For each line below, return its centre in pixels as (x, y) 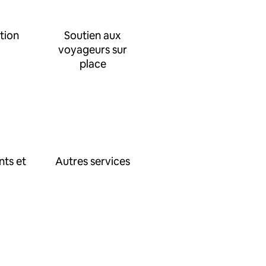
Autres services (93, 161)
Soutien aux (93, 35)
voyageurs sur (93, 50)
